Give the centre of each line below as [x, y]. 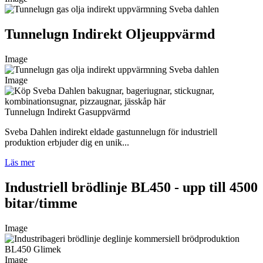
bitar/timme [41, 203]
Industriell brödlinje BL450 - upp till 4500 [131, 187]
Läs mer [20, 162]
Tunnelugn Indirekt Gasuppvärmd [68, 112]
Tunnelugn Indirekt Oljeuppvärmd [110, 34]
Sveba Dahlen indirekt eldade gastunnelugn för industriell [111, 131]
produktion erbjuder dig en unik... [67, 142]
